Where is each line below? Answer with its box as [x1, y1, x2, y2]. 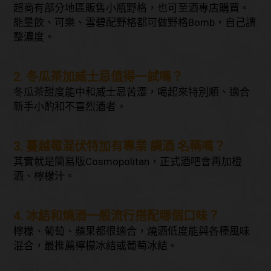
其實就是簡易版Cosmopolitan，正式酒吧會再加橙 [13, 155, 243, 168]
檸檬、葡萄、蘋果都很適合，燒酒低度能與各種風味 [13, 224, 250, 237]
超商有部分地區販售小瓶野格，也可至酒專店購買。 [13, 1, 250, 14]
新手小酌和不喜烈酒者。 [13, 100, 127, 113]
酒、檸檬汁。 [13, 169, 76, 182]
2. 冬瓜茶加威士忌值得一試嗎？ [13, 69, 184, 84]
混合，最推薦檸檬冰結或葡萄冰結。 [13, 239, 178, 252]
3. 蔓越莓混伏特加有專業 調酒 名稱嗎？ [13, 139, 226, 154]
